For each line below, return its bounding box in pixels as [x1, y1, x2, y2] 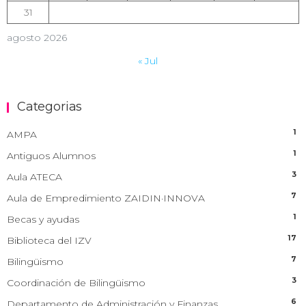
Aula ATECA [7, 170, 62, 183]
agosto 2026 [7, 31, 67, 44]
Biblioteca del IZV [7, 234, 92, 247]
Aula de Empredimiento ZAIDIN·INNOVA [7, 191, 205, 204]
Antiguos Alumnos [7, 149, 96, 162]
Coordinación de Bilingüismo [7, 276, 145, 289]
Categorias [17, 98, 83, 114]
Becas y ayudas [7, 212, 79, 225]
